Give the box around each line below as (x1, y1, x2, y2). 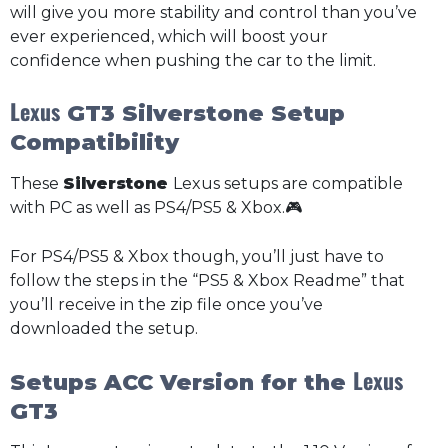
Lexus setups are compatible (173, 173, 403, 193)
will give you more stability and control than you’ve (10, 2, 417, 22)
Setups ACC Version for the (10, 368, 353, 396)
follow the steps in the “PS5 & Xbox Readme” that (10, 271, 405, 291)
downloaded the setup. (10, 319, 198, 339)
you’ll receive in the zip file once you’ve (10, 295, 323, 315)
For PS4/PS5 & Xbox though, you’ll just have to (10, 247, 384, 267)
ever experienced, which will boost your (10, 26, 328, 46)
